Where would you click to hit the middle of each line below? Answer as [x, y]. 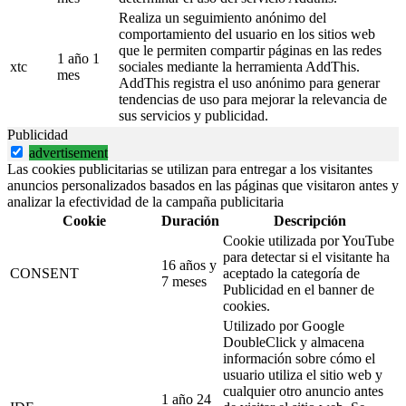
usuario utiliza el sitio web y [303, 375]
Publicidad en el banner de [299, 290]
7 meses [184, 282]
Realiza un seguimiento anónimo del [222, 18]
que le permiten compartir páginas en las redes [250, 51]
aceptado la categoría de [291, 274]
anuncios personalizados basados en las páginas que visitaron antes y [203, 186]
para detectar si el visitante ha [306, 257]
